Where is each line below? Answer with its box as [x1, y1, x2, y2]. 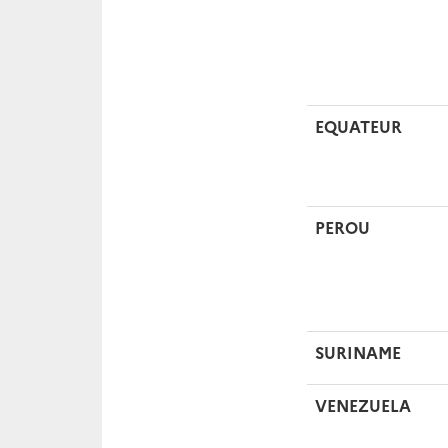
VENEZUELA [315, 394, 411, 416]
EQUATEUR [315, 115, 402, 137]
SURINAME [315, 341, 401, 363]
